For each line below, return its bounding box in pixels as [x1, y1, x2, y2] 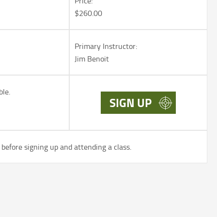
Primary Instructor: [74, 41, 137, 52]
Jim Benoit [74, 53, 109, 64]
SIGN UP [109, 94, 152, 111]
